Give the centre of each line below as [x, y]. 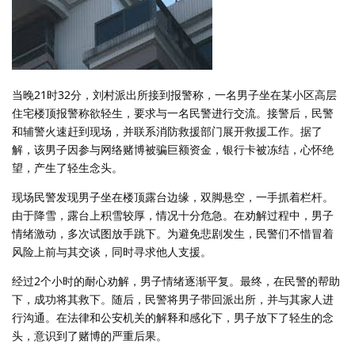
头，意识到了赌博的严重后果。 [90, 335]
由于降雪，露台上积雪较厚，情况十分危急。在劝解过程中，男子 [173, 215]
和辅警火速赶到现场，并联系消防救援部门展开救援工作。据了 [167, 131]
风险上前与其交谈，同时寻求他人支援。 [112, 251]
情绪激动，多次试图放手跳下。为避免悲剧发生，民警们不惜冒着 [173, 233]
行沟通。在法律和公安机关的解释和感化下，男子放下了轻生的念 [173, 317]
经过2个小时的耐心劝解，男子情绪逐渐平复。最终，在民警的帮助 [176, 281]
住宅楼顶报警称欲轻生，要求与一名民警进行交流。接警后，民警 [173, 113]
